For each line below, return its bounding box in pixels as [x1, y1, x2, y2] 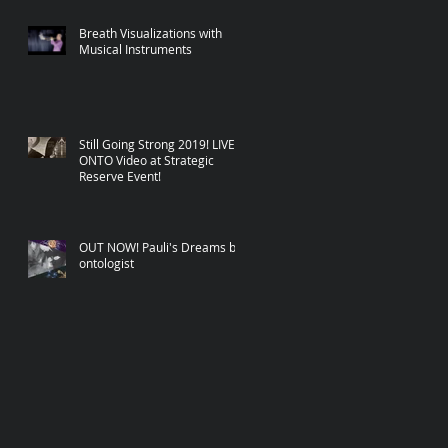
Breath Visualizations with [79, 24, 222, 41]
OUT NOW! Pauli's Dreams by [79, 238, 242, 255]
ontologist [79, 254, 134, 271]
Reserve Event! [79, 167, 161, 184]
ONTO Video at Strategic [79, 151, 214, 168]
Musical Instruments [79, 40, 192, 57]
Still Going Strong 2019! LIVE [79, 135, 235, 152]
